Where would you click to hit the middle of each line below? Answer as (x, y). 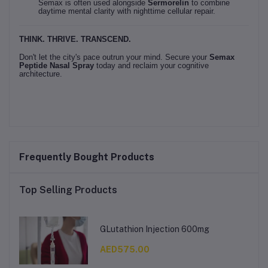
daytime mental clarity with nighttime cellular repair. (127, 11)
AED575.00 (124, 250)
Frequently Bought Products (87, 157)
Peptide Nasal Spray (57, 65)
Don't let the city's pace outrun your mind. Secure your (114, 57)
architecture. (41, 74)
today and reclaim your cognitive (151, 65)
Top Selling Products (68, 190)
